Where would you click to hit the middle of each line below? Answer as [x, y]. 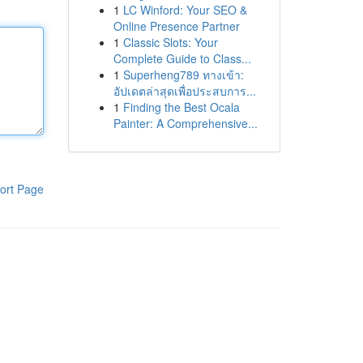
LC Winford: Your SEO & [185, 10]
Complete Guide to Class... [182, 58]
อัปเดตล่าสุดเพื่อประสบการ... [184, 91]
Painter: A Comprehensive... [185, 123]
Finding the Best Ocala [181, 107]
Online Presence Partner [176, 26]
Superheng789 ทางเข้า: [183, 75]
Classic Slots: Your [170, 42]
